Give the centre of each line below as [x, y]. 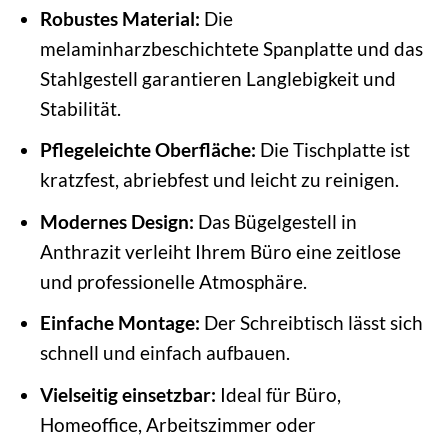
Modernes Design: [116, 221]
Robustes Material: [119, 18]
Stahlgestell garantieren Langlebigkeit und [217, 78]
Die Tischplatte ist [332, 150]
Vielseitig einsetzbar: [127, 394]
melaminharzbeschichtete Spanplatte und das [231, 48]
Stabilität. [80, 108]
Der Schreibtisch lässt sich [311, 323]
